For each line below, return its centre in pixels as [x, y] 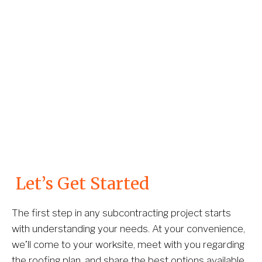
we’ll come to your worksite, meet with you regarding [128, 244]
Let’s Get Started [80, 183]
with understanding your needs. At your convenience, [128, 228]
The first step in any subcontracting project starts [121, 213]
